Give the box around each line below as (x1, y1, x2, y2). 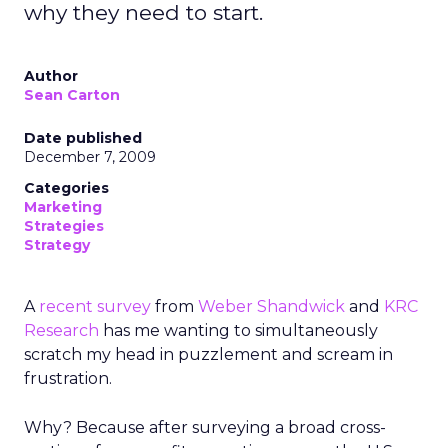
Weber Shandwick (198, 297, 345, 316)
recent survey (39, 297, 151, 316)
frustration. (24, 369, 112, 388)
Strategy (24, 236, 90, 254)
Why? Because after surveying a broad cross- (24, 418, 386, 437)
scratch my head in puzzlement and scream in (24, 345, 393, 364)
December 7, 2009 (24, 148, 156, 166)
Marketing (24, 198, 102, 216)
